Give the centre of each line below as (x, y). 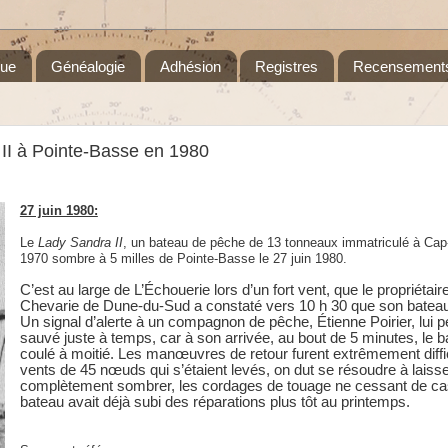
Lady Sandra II (80, 243)
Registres (287, 66)
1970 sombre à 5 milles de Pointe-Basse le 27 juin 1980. (183, 259)
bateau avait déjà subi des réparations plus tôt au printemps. (214, 402)
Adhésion (190, 66)
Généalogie (87, 66)
